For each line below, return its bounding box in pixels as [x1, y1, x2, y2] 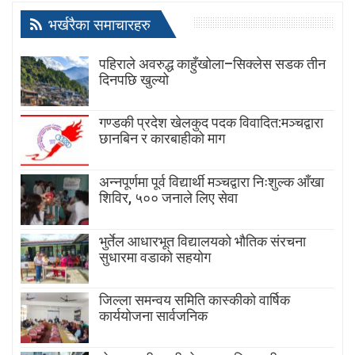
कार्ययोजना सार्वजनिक [99, 307, 208, 325]
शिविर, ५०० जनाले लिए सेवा [99, 189, 238, 206]
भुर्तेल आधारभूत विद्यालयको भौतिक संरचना [99, 232, 306, 250]
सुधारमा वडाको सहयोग [99, 248, 211, 265]
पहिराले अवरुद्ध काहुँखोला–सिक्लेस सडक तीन [99, 55, 326, 72]
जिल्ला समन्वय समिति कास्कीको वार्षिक [99, 292, 290, 309]
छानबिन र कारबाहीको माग [99, 130, 225, 147]
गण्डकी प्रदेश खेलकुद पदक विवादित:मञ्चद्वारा [99, 114, 323, 132]
